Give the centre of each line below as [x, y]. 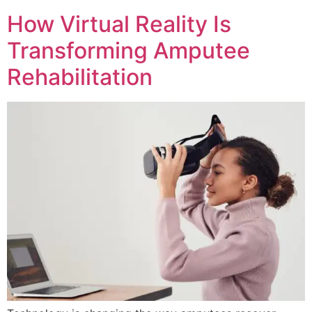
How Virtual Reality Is [119, 24]
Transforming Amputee [128, 51]
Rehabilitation [80, 77]
